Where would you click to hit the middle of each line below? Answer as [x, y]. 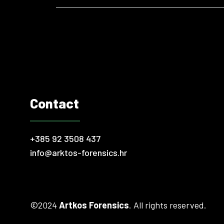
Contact [54, 103]
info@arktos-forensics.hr [78, 152]
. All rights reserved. [168, 205]
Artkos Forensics [94, 205]
